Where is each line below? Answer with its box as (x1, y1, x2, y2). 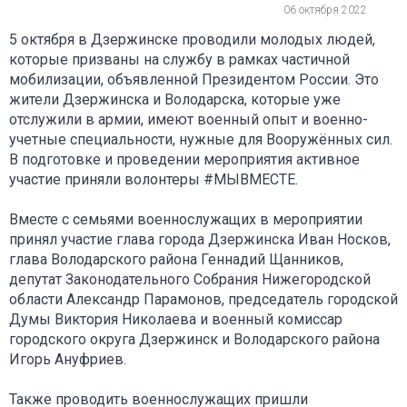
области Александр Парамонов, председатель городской (9, 290, 398, 308)
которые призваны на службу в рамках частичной (9, 50, 350, 68)
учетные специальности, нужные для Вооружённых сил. (9, 130, 392, 148)
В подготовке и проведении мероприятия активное (9, 150, 360, 168)
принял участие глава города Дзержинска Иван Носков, (9, 230, 391, 248)
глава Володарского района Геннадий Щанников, (9, 250, 343, 268)
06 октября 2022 (283, 3, 367, 16)
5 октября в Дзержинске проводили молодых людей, (9, 30, 375, 48)
